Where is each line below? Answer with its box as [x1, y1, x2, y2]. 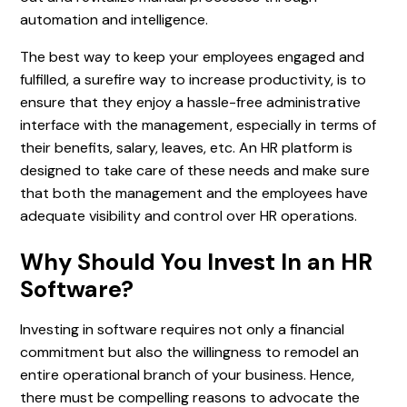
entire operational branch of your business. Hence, [20, 364, 355, 384]
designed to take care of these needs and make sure [20, 160, 371, 180]
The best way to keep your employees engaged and [20, 46, 365, 66]
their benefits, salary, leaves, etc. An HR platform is [20, 137, 353, 157]
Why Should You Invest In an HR [20, 246, 373, 277]
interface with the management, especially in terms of [20, 114, 377, 134]
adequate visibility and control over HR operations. [20, 205, 358, 225]
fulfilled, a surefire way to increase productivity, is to [20, 69, 367, 89]
